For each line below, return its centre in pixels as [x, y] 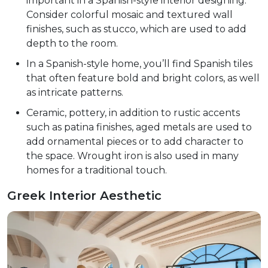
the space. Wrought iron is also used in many [133, 156]
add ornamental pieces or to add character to [135, 141]
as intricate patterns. [75, 92]
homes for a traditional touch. [97, 170]
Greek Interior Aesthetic [84, 195]
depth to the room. [72, 43]
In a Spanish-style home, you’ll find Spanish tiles [139, 63]
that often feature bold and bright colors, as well [143, 78]
